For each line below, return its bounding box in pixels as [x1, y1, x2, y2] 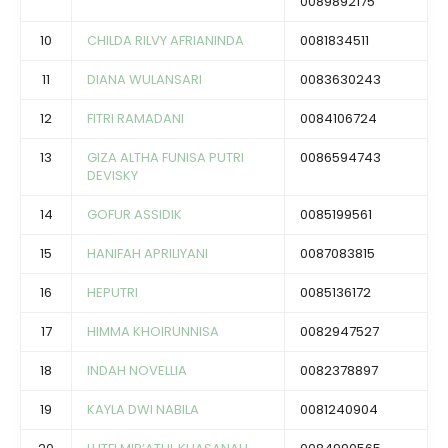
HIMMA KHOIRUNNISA [87, 322, 219, 342]
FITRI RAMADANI [87, 109, 184, 129]
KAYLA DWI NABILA [87, 400, 199, 420]
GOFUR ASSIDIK [87, 205, 182, 225]
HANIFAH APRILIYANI [87, 244, 208, 264]
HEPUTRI [87, 283, 138, 303]
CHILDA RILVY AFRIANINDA [87, 31, 244, 51]
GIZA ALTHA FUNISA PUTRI [87, 148, 244, 168]
